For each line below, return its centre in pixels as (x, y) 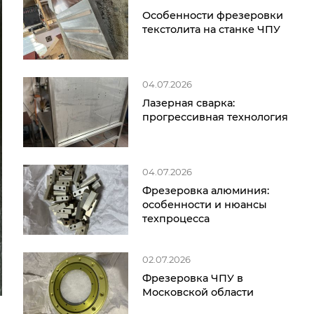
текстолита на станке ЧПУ (211, 29)
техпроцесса (176, 219)
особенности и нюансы (205, 205)
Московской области (198, 292)
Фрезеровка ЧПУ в (193, 278)
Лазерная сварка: (189, 103)
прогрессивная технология (215, 117)
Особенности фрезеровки (213, 15)
